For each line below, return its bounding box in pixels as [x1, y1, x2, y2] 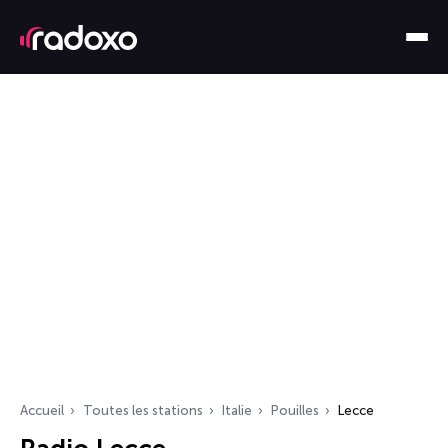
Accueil [20, 403, 64, 418]
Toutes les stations [83, 403, 203, 418]
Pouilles [271, 403, 319, 418]
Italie [222, 403, 252, 418]
